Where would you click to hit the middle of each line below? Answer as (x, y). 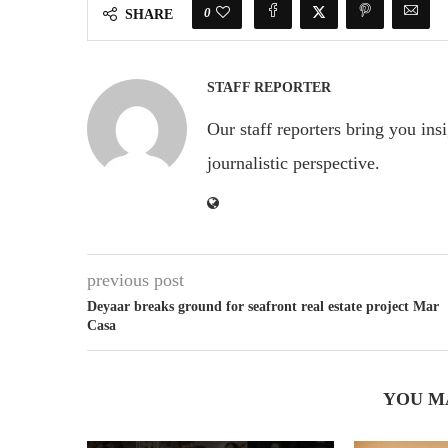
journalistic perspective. (293, 162)
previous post (135, 279)
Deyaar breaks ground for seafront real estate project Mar (263, 306)
